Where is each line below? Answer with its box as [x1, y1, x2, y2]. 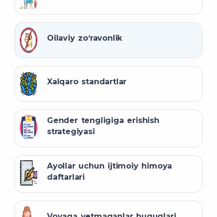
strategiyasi [47, 127, 95, 137]
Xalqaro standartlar [47, 77, 127, 86]
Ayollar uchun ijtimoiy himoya [47, 161, 172, 171]
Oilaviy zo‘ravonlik [47, 33, 123, 43]
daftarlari [47, 172, 85, 182]
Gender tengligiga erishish [47, 116, 159, 125]
